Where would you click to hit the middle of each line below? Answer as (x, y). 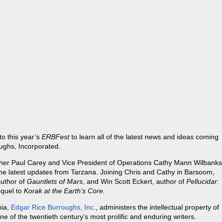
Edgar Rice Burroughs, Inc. (53, 207)
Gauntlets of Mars (55, 182)
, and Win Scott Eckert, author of (135, 182)
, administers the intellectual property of (157, 207)
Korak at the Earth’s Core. (64, 191)
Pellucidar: (203, 182)
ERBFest (55, 137)
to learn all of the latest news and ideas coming (144, 137)
